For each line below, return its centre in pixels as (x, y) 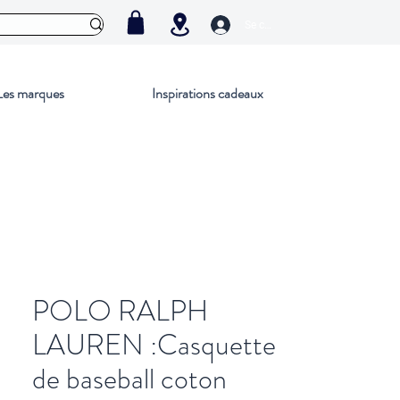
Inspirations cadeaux (208, 93)
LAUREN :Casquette (154, 345)
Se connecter (276, 25)
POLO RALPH (120, 311)
